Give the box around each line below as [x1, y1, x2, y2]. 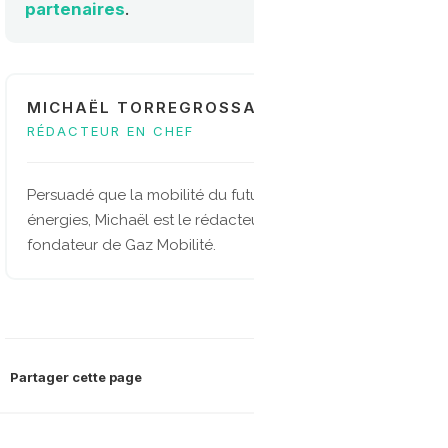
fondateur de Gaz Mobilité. [27, 235, 216, 254]
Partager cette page [10, 368, 142, 385]
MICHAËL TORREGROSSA [27, 97, 257, 117]
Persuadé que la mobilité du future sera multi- [27, 185, 351, 204]
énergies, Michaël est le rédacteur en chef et [27, 210, 341, 229]
